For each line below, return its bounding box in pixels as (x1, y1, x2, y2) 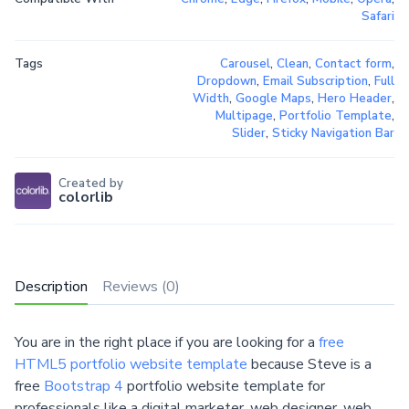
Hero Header (317, 90, 392, 108)
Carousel (219, 56, 270, 73)
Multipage (215, 108, 273, 125)
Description (15, 277, 88, 298)
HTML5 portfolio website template (15, 353, 247, 374)
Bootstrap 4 (44, 375, 123, 396)
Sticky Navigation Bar (271, 125, 394, 142)
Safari (361, 8, 394, 26)
